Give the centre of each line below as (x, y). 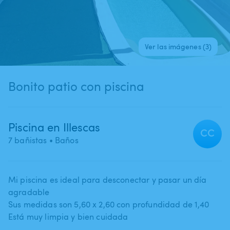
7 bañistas (28, 140)
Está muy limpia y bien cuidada (68, 216)
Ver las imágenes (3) (178, 46)
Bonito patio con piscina (96, 86)
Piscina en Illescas (54, 127)
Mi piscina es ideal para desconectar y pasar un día (108, 179)
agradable (29, 192)
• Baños (63, 140)
